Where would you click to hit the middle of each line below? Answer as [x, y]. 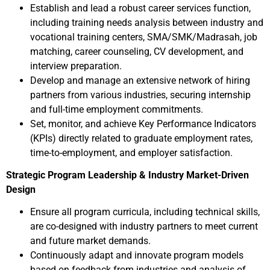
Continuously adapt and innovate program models [137, 255]
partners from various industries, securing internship [140, 95]
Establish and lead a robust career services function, [140, 8]
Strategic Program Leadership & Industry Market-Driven [127, 175]
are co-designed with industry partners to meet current [144, 226]
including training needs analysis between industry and [147, 23]
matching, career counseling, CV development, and [137, 52]
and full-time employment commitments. [117, 109]
